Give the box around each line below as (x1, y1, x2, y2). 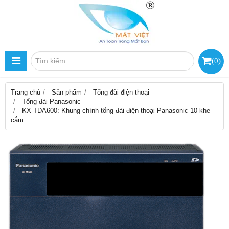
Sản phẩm (52, 88, 82, 96)
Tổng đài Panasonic (22, 98, 81, 105)
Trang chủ (11, 88, 40, 96)
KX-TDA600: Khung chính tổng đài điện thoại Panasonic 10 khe (22, 107, 210, 114)
